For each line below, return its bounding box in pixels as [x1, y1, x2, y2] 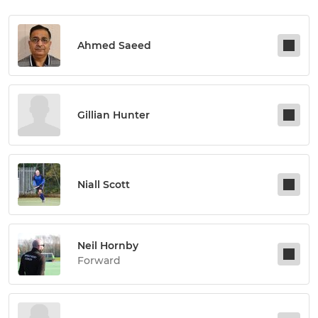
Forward [77, 254, 121, 267]
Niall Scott [77, 178, 130, 191]
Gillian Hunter [77, 109, 150, 121]
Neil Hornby [77, 239, 138, 252]
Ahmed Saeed [77, 39, 151, 52]
